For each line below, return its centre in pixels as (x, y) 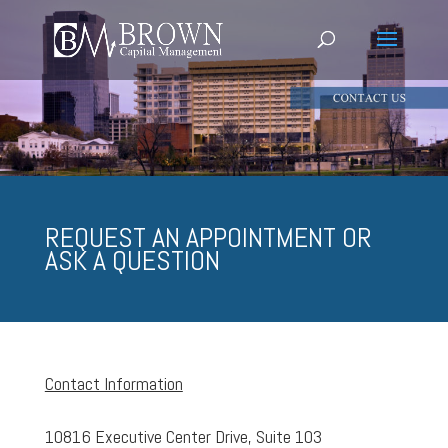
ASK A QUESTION (132, 260)
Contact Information (113, 383)
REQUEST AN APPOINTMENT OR (208, 237)
